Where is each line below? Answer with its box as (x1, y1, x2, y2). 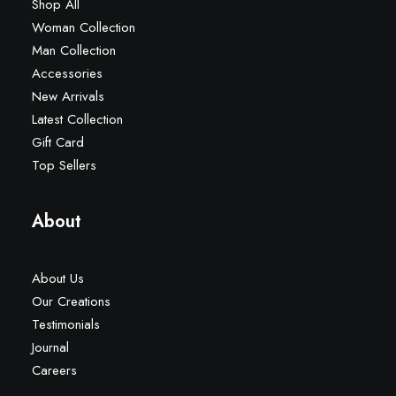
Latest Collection (32, 110, 123, 129)
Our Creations (32, 292, 110, 311)
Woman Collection (32, 18, 135, 37)
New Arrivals (32, 87, 104, 106)
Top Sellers (32, 156, 96, 175)
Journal (32, 338, 69, 357)
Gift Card (32, 133, 84, 152)
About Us (32, 269, 84, 288)
